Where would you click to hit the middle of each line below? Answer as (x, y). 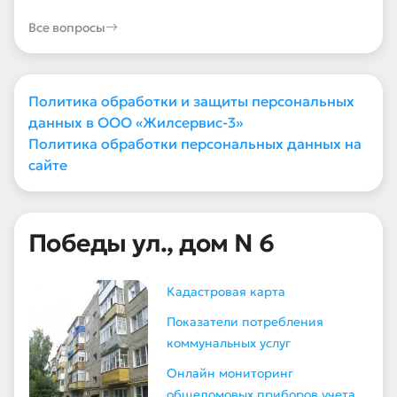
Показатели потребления (245, 322)
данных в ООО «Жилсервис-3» (136, 122)
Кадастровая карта (226, 292)
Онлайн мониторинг (230, 373)
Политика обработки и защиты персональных (191, 101)
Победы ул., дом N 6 (152, 243)
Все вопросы (67, 27)
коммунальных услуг (229, 343)
